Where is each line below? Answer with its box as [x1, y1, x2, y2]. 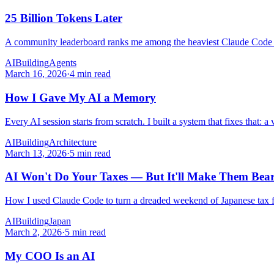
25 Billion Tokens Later [5, 12, 122, 25]
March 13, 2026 [5, 147, 67, 158]
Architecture [49, 136, 97, 147]
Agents [49, 57, 76, 68]
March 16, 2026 [5, 68, 67, 80]
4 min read [70, 68, 111, 80]
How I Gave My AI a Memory [5, 91, 156, 104]
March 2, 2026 [5, 227, 62, 237]
